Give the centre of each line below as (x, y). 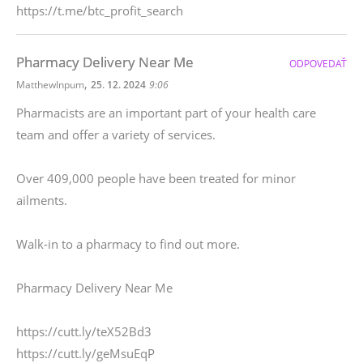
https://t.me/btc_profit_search (100, 11)
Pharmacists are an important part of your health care (166, 113)
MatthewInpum (50, 85)
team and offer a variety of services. (116, 135)
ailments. (42, 200)
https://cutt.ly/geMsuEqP (85, 353)
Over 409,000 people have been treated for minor (156, 178)
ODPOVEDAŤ (318, 64)
